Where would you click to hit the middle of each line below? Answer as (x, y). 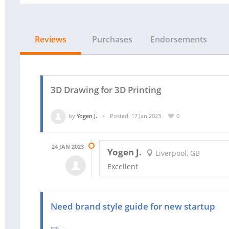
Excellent (123, 166)
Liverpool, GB (176, 153)
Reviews (51, 39)
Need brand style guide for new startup (133, 206)
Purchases (112, 39)
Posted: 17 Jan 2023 (135, 116)
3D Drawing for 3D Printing (106, 90)
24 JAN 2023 (68, 146)
